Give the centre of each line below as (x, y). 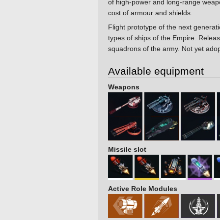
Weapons (124, 87)
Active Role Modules (143, 189)
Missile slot (127, 150)
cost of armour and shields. (150, 13)
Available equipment (156, 71)
